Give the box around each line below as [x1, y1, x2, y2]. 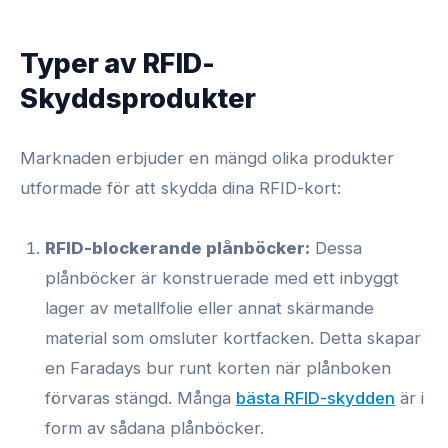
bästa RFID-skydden [236, 388, 396, 409]
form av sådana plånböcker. [45, 418, 265, 439]
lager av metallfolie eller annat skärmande [45, 298, 375, 319]
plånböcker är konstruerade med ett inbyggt [45, 268, 400, 289]
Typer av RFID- [20, 46, 214, 80]
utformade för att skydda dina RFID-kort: [20, 177, 341, 198]
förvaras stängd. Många [45, 388, 237, 409]
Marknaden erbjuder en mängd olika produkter [20, 147, 394, 168]
